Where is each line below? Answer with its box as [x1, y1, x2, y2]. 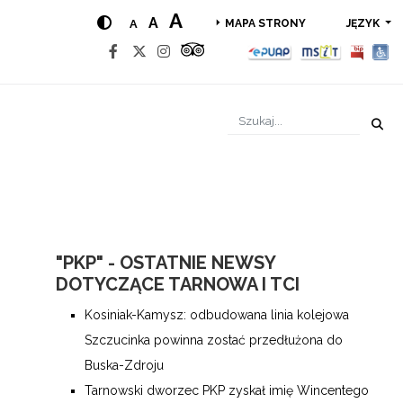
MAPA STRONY [224, 17, 306, 31]
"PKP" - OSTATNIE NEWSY [56, 252, 275, 273]
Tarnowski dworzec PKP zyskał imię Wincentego [85, 383, 369, 398]
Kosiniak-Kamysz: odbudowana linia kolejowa [85, 308, 349, 322]
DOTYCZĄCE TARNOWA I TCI [56, 273, 300, 295]
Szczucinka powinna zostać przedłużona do [85, 333, 343, 347]
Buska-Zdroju [85, 358, 164, 372]
